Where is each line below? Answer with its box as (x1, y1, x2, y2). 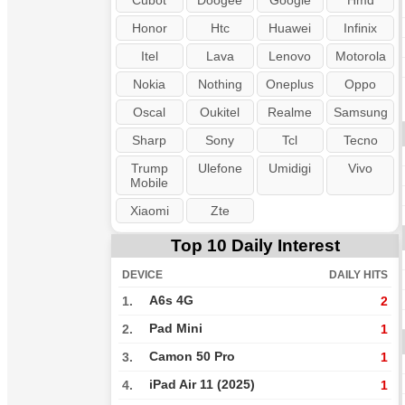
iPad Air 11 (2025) (149, 378, 255, 391)
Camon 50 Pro (149, 350, 235, 363)
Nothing (197, 77, 242, 91)
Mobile (130, 175, 169, 190)
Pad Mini (149, 322, 202, 335)
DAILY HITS (329, 268, 388, 281)
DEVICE (122, 268, 163, 281)
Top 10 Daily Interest (170, 236, 340, 255)
